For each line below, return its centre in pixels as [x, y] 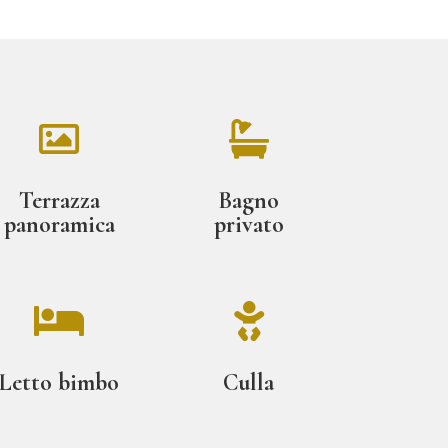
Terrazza [59, 201]
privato [248, 225]
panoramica [59, 225]
